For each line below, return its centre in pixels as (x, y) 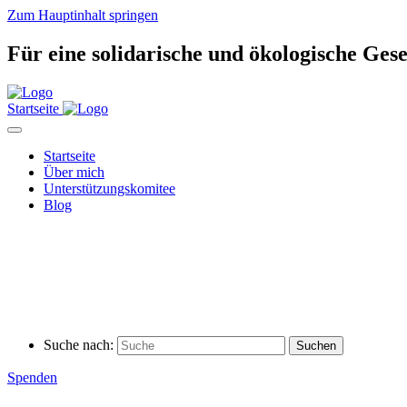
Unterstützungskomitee (109, 188)
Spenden (32, 377)
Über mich (74, 172)
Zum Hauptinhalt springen (83, 15)
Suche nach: (79, 344)
